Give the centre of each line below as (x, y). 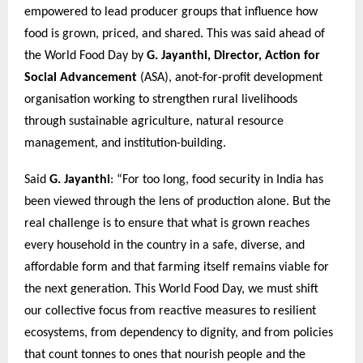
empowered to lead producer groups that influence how (171, 12)
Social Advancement (81, 77)
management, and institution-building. (125, 143)
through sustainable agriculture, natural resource (154, 121)
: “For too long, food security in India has (217, 180)
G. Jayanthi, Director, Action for (233, 56)
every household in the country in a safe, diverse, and (164, 246)
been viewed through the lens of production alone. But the (177, 202)
